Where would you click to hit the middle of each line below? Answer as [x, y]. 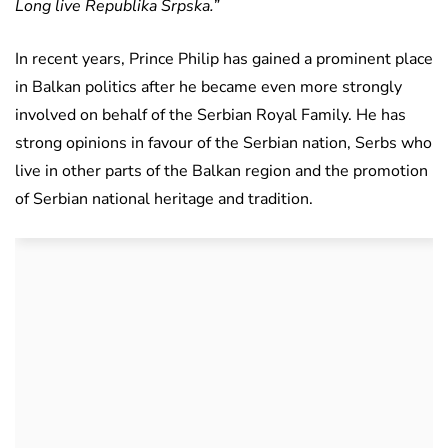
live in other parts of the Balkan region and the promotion [221, 171]
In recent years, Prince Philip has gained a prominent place [224, 59]
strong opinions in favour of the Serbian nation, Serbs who [223, 143]
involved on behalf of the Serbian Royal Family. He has [210, 115]
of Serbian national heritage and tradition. [164, 199]
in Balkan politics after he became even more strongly [208, 87]
